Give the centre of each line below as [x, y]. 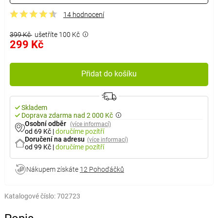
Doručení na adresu [54, 139]
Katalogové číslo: [30, 196]
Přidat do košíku [109, 74]
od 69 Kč [38, 131]
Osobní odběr [46, 124]
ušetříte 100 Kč [57, 35]
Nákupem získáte [53, 169]
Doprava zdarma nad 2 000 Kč [67, 115]
